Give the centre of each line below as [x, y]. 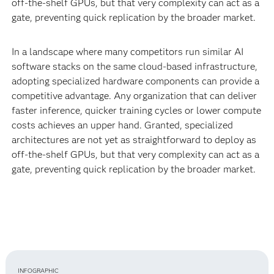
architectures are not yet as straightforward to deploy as [134, 140]
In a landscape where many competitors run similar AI [127, 52]
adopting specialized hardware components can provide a [135, 81]
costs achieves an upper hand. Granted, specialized [122, 125]
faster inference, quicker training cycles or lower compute [136, 111]
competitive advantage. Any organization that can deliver [134, 96]
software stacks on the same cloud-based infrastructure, [134, 67]
